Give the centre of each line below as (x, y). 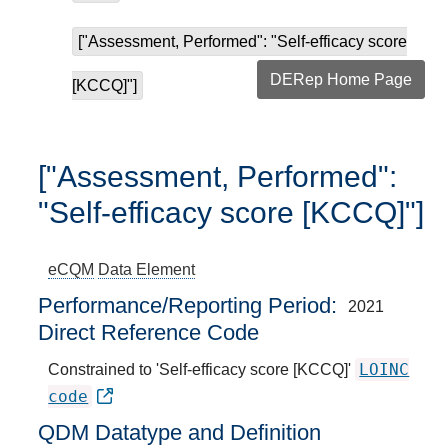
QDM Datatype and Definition (180, 432)
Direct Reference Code (149, 332)
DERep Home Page (340, 79)
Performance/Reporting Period (185, 305)
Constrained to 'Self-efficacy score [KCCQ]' (202, 369)
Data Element (147, 269)
